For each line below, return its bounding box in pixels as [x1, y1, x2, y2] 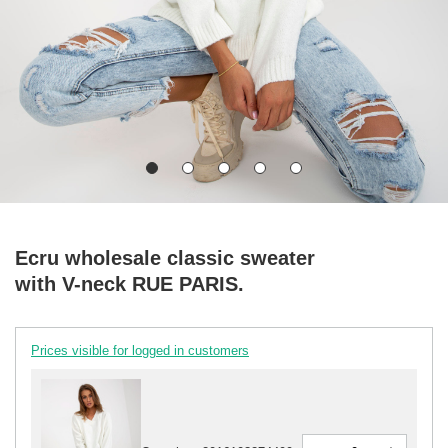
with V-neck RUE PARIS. [15, 272, 244, 295]
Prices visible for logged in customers [31, 342, 249, 358]
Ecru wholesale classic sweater [15, 246, 315, 269]
